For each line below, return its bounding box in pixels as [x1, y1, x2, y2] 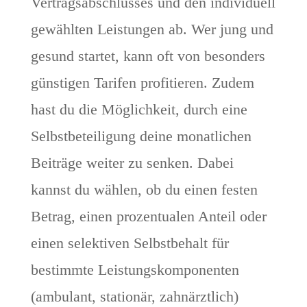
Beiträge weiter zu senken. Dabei [30, 154, 234, 172]
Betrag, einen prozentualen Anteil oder [30, 208, 267, 225]
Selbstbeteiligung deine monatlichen [30, 127, 251, 145]
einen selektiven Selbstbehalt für [30, 234, 229, 252]
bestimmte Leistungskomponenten [30, 261, 239, 279]
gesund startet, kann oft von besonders [30, 47, 265, 65]
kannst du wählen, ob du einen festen [30, 181, 258, 199]
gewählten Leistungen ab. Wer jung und [30, 21, 273, 38]
